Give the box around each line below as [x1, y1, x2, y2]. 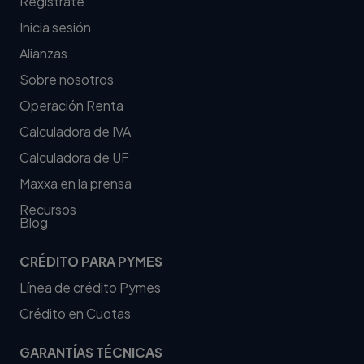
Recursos [19, 200, 76, 218]
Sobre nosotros [19, 70, 114, 88]
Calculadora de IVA [19, 122, 131, 140]
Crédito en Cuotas [19, 304, 131, 322]
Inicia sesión [19, 18, 91, 36]
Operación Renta [19, 96, 123, 114]
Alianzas [19, 44, 67, 62]
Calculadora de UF [19, 148, 129, 166]
